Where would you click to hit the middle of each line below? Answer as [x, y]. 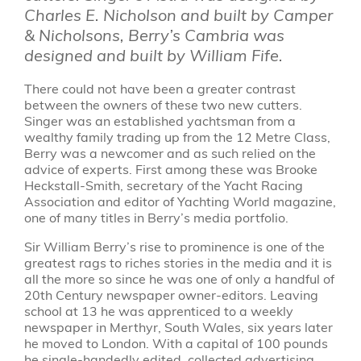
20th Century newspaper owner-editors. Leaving [171, 295]
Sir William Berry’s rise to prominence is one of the [174, 247]
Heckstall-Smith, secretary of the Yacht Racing [163, 185]
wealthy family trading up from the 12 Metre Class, [177, 137]
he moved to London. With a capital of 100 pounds [176, 343]
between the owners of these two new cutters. [163, 105]
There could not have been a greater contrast [160, 89]
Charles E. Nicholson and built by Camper [178, 15]
